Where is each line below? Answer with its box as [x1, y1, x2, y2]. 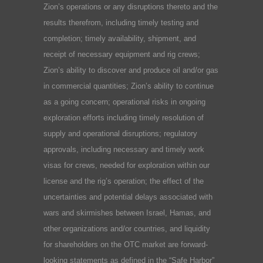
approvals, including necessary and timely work [43, 145, 204, 154]
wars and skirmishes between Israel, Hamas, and [43, 208, 211, 218]
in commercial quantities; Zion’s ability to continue [43, 82, 214, 91]
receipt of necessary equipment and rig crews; [43, 50, 200, 59]
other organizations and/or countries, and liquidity [43, 224, 210, 234]
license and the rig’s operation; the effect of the [43, 177, 204, 186]
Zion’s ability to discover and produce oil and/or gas [43, 66, 218, 75]
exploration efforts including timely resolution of [43, 113, 204, 123]
